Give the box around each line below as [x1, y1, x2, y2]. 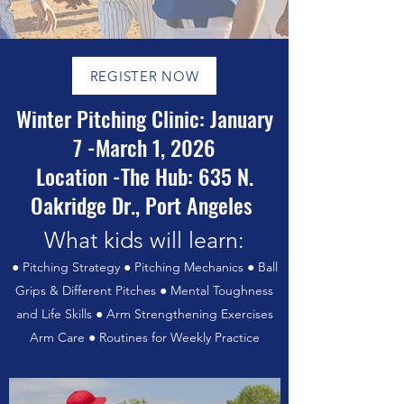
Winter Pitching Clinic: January [15, 102, 273, 134]
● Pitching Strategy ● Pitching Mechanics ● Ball [11, 259, 278, 275]
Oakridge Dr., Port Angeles [31, 188, 258, 221]
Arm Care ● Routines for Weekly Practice [29, 329, 260, 345]
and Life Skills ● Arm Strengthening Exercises [15, 306, 273, 322]
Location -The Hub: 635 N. [35, 160, 253, 192]
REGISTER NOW [89, 67, 199, 85]
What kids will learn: [44, 226, 244, 253]
